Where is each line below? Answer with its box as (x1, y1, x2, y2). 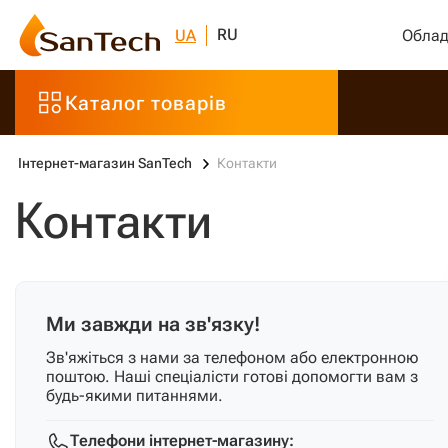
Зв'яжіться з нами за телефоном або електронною (46, 348, 418, 367)
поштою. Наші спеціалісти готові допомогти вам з (46, 367, 418, 386)
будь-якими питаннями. (46, 386, 223, 405)
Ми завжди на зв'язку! (46, 312, 260, 336)
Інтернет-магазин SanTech (18, 155, 192, 171)
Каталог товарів (65, 90, 227, 115)
